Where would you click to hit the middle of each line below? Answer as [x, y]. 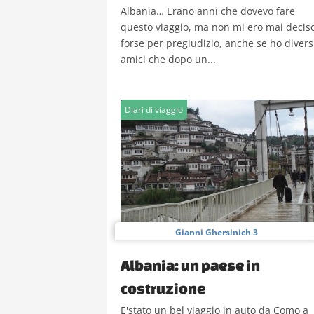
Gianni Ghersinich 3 [217, 232]
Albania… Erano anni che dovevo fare [208, 11]
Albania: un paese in [190, 265]
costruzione [163, 288]
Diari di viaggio [154, 110]
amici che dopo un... [168, 59]
